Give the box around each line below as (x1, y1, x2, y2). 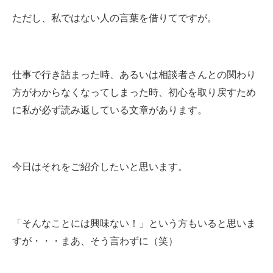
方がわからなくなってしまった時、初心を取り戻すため (12, 87, 256, 97)
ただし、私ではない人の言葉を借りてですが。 (12, 12, 217, 23)
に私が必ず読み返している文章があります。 (12, 104, 207, 115)
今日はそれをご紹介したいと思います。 (12, 161, 188, 172)
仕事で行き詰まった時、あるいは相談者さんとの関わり (12, 69, 256, 80)
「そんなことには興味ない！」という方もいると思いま (12, 218, 256, 229)
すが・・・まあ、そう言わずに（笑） (12, 235, 178, 246)
